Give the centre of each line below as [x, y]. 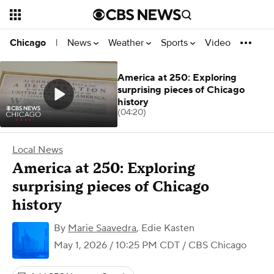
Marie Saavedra [102, 228]
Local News [38, 150]
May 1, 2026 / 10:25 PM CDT [117, 245]
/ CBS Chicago [213, 245]
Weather [127, 43]
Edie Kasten [168, 228]
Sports [176, 43]
